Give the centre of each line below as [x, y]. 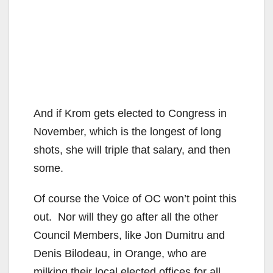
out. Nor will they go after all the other [126, 217]
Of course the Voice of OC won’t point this [135, 198]
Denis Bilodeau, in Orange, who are [120, 253]
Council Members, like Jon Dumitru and [129, 235]
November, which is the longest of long [127, 131]
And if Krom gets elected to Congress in [130, 113]
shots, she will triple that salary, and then [132, 150]
